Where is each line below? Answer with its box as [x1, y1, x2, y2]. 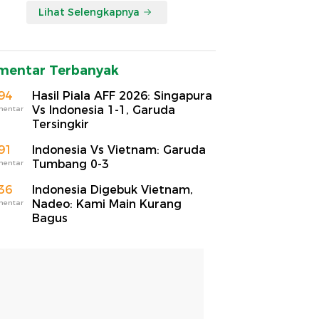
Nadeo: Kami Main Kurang [32, 197, 182, 211]
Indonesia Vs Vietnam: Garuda [32, 142, 206, 157]
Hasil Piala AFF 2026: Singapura [32, 88, 212, 103]
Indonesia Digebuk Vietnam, [32, 182, 193, 197]
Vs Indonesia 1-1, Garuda [32, 103, 175, 117]
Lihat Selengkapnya [38, 5, 140, 19]
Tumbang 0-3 [32, 157, 109, 171]
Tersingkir [32, 117, 89, 131]
